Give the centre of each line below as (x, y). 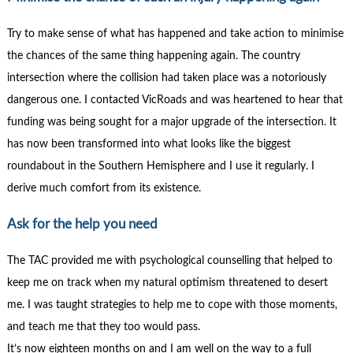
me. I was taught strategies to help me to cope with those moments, (172, 305)
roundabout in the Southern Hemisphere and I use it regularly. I (160, 166)
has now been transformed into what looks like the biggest (149, 144)
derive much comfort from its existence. (104, 188)
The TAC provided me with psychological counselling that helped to (169, 260)
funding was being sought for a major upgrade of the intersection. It (171, 122)
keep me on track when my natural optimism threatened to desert (167, 282)
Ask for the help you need (82, 224)
